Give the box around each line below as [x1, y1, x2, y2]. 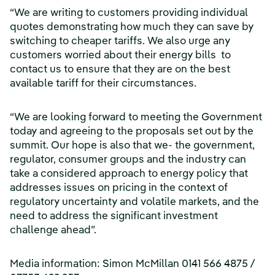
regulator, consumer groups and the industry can [10, 155, 246, 165]
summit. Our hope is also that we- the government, [10, 141, 255, 151]
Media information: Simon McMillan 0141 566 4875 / [10, 259, 255, 269]
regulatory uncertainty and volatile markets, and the [10, 197, 259, 207]
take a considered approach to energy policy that [10, 169, 248, 179]
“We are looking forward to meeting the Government [10, 112, 262, 123]
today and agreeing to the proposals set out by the [10, 126, 254, 137]
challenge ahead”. [10, 225, 96, 236]
